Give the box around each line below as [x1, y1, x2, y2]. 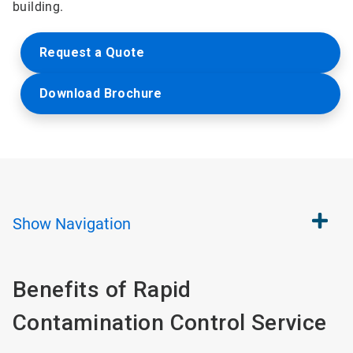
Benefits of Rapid [13, 277, 191, 303]
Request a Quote [39, 45, 144, 60]
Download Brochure [39, 86, 162, 101]
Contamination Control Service [13, 310, 327, 336]
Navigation [55, 214, 131, 233]
